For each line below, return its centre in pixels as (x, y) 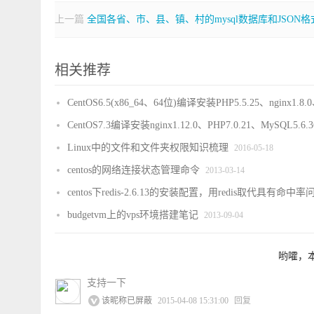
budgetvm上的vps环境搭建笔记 (133, 215)
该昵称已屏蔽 (127, 301)
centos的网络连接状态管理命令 (134, 170)
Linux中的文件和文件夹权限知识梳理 (148, 148)
